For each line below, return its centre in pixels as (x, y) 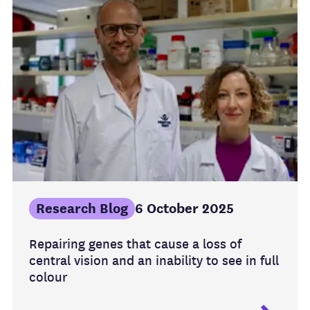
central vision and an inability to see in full (154, 261)
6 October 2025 (184, 209)
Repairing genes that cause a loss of (135, 244)
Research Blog (82, 209)
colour (48, 277)
